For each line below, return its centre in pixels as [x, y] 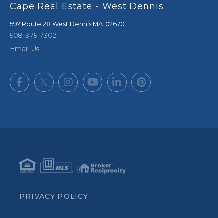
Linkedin [137, 79]
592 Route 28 [30, 24]
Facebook [41, 79]
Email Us [25, 48]
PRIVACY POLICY [54, 196]
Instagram [92, 79]
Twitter [61, 79]
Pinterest [163, 79]
